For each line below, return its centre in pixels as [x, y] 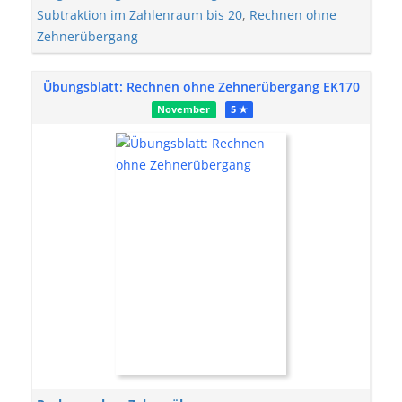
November [184, 109]
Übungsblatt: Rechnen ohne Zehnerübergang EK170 [201, 87]
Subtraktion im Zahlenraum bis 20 [140, 15]
